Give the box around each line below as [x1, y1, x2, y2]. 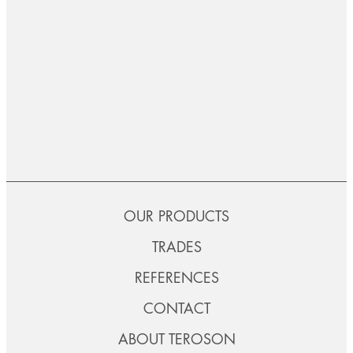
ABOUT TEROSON [117, 329, 236, 348]
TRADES [151, 236, 202, 256]
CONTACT [143, 298, 210, 318]
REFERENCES [134, 267, 219, 287]
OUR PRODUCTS [124, 206, 229, 225]
